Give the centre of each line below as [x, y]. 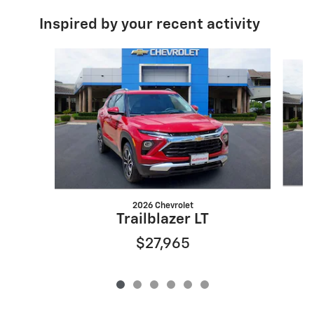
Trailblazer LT [163, 219]
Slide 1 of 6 [46, 54]
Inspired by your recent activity [150, 25]
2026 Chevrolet [163, 205]
